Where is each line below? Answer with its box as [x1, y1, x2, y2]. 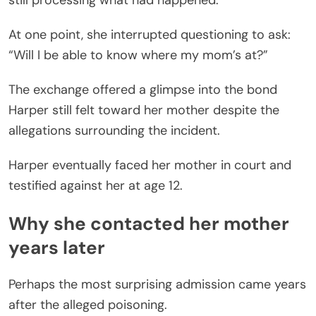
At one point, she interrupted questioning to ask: [8, 26, 291, 44]
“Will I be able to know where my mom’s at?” [8, 47, 268, 64]
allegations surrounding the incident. [8, 122, 220, 140]
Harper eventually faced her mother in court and [8, 157, 291, 174]
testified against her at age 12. [8, 177, 183, 195]
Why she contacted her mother [8, 211, 289, 236]
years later [8, 235, 105, 260]
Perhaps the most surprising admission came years [8, 276, 306, 293]
